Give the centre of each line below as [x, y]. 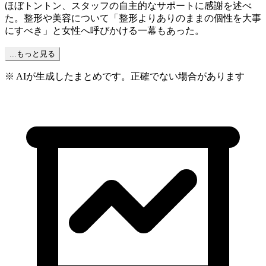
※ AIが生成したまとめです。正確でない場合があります [125, 77]
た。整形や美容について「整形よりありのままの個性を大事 [133, 18]
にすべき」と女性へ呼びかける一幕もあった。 [104, 31]
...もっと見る [32, 54]
